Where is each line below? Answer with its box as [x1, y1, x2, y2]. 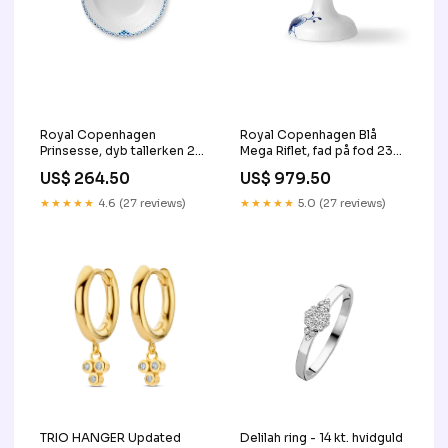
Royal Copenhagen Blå [240, 127, 377, 142]
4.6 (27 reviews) [95, 196, 186, 210]
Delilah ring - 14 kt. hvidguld [240, 430, 403, 445]
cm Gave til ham [40, 159, 135, 174]
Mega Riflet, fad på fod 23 [240, 143, 393, 158]
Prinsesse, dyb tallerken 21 [40, 143, 200, 158]
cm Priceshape [240, 159, 328, 174]
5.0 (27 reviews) [295, 196, 386, 210]
